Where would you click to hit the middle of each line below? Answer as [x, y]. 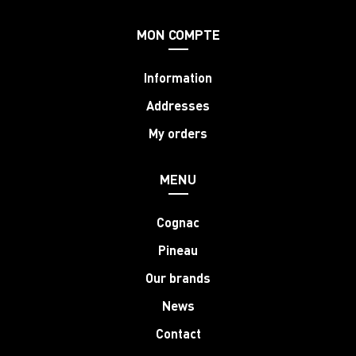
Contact [178, 333]
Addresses [178, 105]
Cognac [178, 222]
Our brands [178, 277]
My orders [178, 133]
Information [178, 77]
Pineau [178, 250]
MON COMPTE [178, 34]
